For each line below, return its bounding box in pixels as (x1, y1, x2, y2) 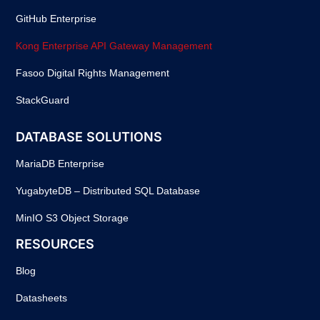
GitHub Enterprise (16, 13, 97, 25)
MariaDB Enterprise (16, 158, 105, 170)
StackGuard (16, 94, 70, 106)
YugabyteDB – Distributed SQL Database (16, 185, 201, 197)
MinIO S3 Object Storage (16, 212, 129, 224)
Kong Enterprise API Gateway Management (16, 40, 213, 52)
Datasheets (16, 292, 68, 304)
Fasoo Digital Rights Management (16, 67, 170, 79)
